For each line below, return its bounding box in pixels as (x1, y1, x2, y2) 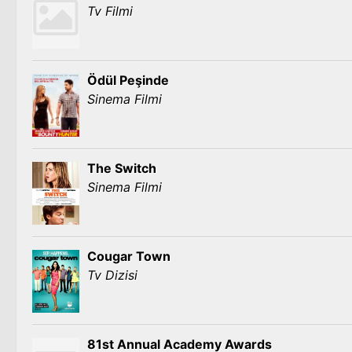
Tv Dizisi (87, 267, 137, 283)
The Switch (87, 160, 156, 176)
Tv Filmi (87, 3, 133, 19)
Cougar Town (87, 248, 170, 264)
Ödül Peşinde (87, 72, 169, 88)
